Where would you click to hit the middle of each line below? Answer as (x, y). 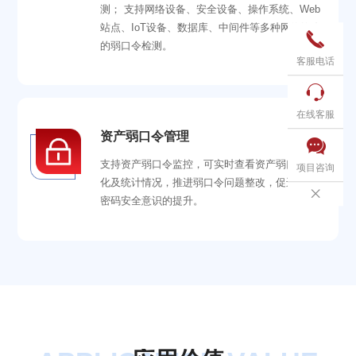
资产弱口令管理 (145, 136)
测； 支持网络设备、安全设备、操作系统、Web (211, 9)
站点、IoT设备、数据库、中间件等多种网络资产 (211, 27)
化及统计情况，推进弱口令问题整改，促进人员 (209, 183)
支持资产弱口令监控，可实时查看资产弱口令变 (209, 164)
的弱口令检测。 (137, 45)
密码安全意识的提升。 (152, 201)
